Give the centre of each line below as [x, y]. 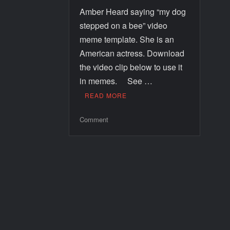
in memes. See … [116, 81]
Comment [94, 119]
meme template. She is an [127, 39]
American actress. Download [132, 53]
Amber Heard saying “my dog [133, 11]
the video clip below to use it [131, 67]
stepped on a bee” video [124, 25]
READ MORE [106, 95]
